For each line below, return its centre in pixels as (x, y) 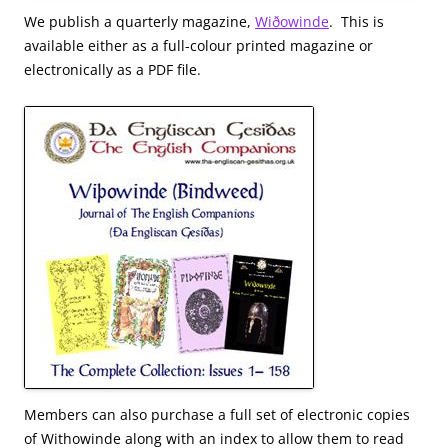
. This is (356, 21)
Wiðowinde (292, 21)
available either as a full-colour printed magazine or (198, 45)
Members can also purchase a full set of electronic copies (217, 414)
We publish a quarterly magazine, (139, 21)
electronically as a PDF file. (112, 69)
